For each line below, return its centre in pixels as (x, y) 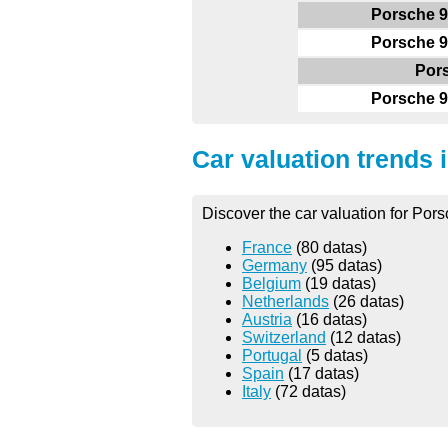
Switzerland (284, 337)
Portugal (272, 355)
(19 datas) (338, 283)
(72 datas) (308, 391)
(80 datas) (329, 247)
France (267, 247)
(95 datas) (344, 265)
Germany (274, 265)
